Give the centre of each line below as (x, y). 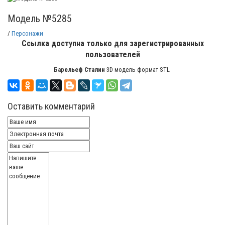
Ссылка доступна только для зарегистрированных (113, 43)
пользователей (113, 54)
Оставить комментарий (51, 106)
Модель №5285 (40, 18)
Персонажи (27, 33)
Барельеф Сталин (79, 69)
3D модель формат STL (138, 69)
